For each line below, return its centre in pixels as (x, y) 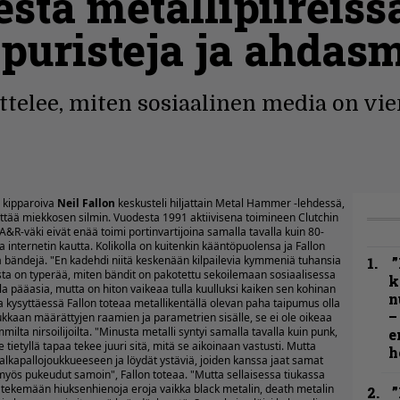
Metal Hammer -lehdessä (279, 203)
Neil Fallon (86, 203)
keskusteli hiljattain (165, 203)
